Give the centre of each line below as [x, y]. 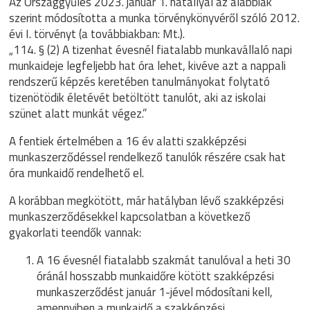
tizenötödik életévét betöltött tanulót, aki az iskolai [138, 98]
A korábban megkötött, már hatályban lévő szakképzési [147, 201]
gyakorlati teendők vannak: [75, 232]
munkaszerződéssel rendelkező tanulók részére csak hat [148, 157]
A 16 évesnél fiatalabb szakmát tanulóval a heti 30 [164, 260]
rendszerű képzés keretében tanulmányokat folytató [140, 82]
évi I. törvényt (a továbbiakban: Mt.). [97, 34]
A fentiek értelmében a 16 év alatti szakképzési [128, 141]
